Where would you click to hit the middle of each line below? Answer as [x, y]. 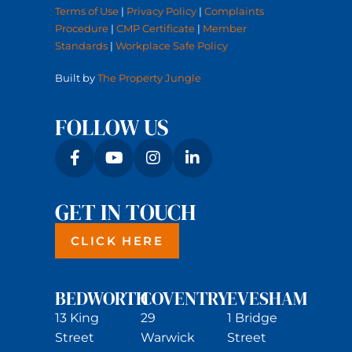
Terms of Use [87, 11]
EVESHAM [267, 298]
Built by [76, 77]
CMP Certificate [156, 29]
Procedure [82, 29]
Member [225, 29]
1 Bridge [252, 317]
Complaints [234, 11]
